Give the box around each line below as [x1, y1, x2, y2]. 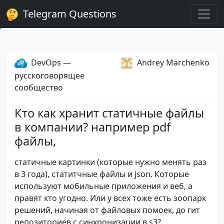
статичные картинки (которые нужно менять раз [14, 156, 206, 168]
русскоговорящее [14, 70, 84, 81]
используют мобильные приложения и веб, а [14, 180, 192, 192]
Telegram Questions [20, 7, 116, 20]
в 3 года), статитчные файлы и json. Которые [14, 168, 189, 180]
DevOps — [29, 57, 71, 68]
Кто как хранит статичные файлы [14, 105, 204, 121]
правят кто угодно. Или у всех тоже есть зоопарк [14, 192, 206, 204]
